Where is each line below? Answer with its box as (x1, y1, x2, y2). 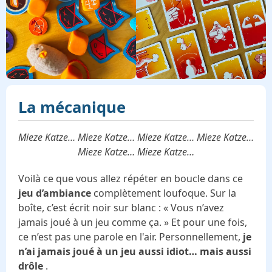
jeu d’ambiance (18, 186, 93, 200)
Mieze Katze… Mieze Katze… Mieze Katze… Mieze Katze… (18, 130, 254, 144)
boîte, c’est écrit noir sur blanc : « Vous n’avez (18, 200, 224, 214)
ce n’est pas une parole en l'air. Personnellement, (18, 229, 243, 243)
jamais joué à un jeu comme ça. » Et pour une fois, (18, 215, 247, 229)
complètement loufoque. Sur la (93, 186, 236, 200)
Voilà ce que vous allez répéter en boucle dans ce (18, 171, 243, 185)
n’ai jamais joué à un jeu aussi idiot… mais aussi (18, 244, 251, 258)
